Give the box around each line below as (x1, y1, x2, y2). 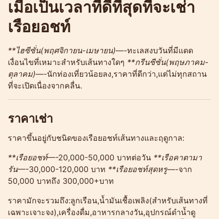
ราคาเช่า (8, 111, 53, 126)
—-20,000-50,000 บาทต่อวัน (47, 152, 153, 162)
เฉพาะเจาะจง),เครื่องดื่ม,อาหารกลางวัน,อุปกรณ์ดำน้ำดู (8, 207, 196, 217)
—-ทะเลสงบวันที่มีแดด (116, 45, 193, 55)
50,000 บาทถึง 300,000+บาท (8, 175, 114, 186)
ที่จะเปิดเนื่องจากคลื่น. (8, 80, 82, 90)
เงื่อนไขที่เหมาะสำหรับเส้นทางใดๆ (8, 57, 127, 67)
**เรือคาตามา (153, 152, 202, 162)
